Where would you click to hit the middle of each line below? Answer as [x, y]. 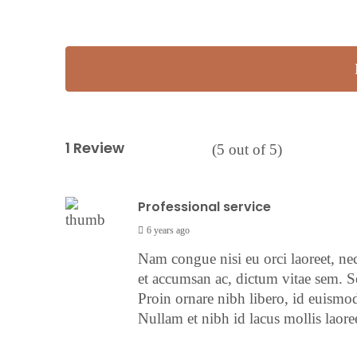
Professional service [204, 206]
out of [247, 150]
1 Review [95, 148]
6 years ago [168, 230]
